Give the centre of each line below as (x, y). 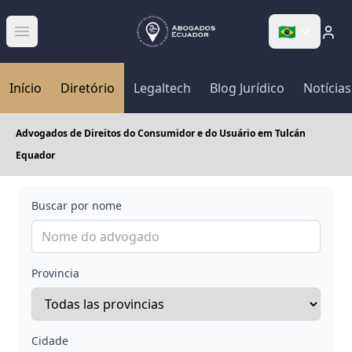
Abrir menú (55, 40)
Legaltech (162, 88)
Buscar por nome (77, 205)
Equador (35, 155)
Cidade (50, 341)
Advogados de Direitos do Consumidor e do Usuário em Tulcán (161, 133)
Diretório (88, 88)
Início (26, 88)
